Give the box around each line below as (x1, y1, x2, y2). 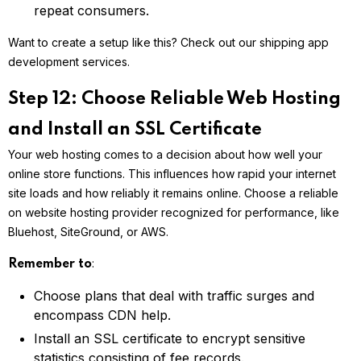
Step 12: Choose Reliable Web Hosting (8, 90, 341, 109)
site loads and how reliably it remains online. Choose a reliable (8, 186, 338, 201)
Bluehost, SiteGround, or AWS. (8, 225, 168, 239)
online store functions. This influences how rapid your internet (8, 167, 336, 181)
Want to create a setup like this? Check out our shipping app (8, 35, 329, 50)
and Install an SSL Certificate (8, 121, 262, 139)
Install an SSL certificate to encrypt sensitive (34, 330, 305, 347)
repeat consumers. (34, 2, 149, 19)
